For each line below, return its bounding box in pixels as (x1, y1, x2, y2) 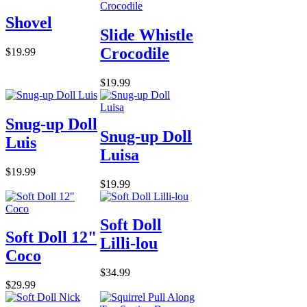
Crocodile (100, 44, 170, 62)
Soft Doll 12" (5, 228, 97, 247)
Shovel (5, 13, 52, 32)
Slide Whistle (100, 25, 194, 44)
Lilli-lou (100, 234, 158, 253)
